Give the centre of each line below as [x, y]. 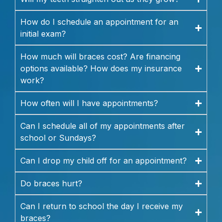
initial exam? [43, 34]
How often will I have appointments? [89, 103]
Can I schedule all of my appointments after [103, 126]
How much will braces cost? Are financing [100, 57]
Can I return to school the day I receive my [102, 206]
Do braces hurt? [51, 184]
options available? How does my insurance [101, 69]
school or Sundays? [58, 138]
